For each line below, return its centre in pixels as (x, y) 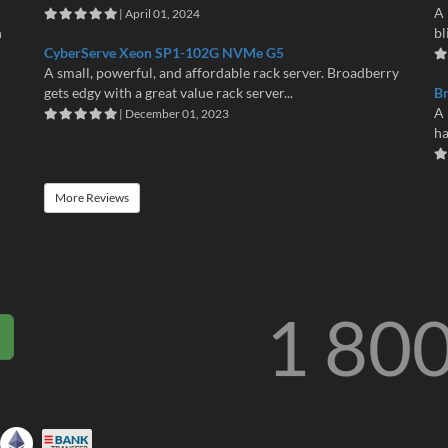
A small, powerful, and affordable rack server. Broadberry (221, 72)
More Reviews (92, 197)
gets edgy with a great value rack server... (168, 92)
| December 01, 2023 (173, 113)
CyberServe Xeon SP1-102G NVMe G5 (164, 52)
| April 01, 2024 (158, 13)
